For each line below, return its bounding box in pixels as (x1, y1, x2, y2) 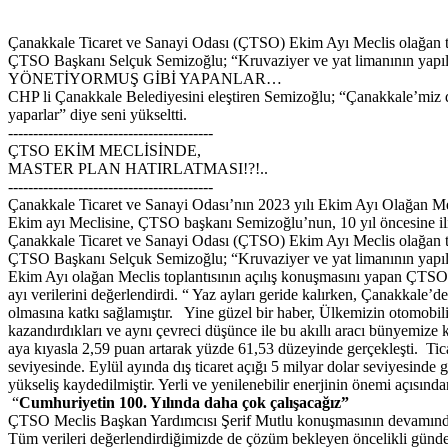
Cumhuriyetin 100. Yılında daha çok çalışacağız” (19, 394, 349, 412)
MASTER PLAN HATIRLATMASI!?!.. (8, 160, 268, 178)
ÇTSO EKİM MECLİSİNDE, (8, 142, 201, 160)
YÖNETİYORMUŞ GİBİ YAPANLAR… (8, 70, 282, 88)
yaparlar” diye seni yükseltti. (8, 106, 187, 124)
